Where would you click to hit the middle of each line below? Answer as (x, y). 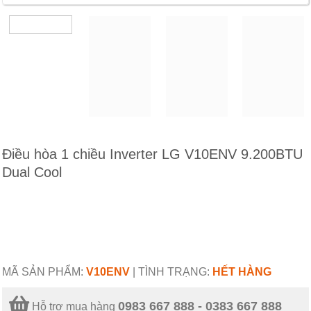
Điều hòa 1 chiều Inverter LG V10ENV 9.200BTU (152, 154)
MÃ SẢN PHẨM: (44, 272)
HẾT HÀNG (242, 272)
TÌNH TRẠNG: (175, 272)
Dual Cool (32, 173)
